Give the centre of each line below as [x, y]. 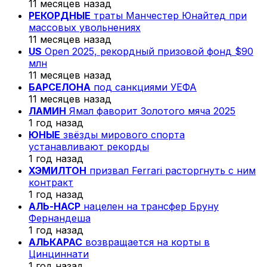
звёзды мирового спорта [122, 134]
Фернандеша [60, 218]
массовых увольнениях [85, 27]
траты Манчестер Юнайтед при [169, 15]
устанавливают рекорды [89, 146]
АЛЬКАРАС [55, 242]
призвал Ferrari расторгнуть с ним [171, 170]
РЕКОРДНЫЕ [60, 15]
